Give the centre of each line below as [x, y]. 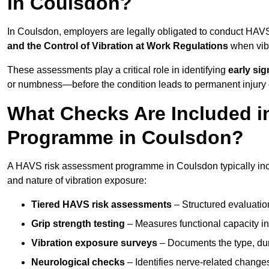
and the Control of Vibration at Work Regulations [118, 46]
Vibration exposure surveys [94, 243]
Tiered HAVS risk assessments [101, 205]
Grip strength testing [78, 224]
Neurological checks [78, 262]
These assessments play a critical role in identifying [118, 70]
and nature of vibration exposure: [77, 181]
